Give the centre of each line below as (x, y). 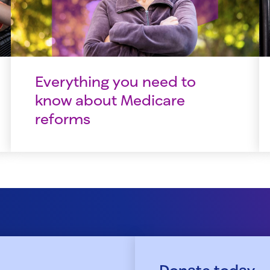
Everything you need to (115, 81)
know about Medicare (110, 100)
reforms (62, 119)
